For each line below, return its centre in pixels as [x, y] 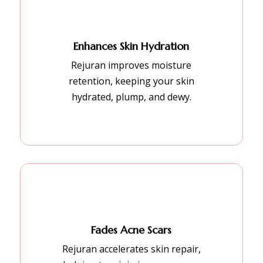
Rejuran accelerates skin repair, [131, 249]
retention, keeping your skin [131, 81]
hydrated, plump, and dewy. [131, 97]
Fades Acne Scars [131, 230]
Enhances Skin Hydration [131, 46]
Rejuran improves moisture [131, 65]
